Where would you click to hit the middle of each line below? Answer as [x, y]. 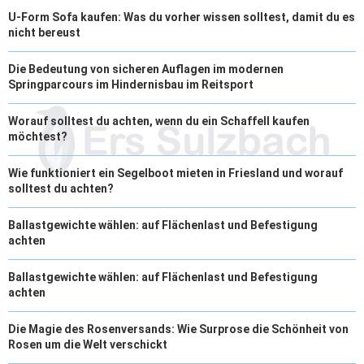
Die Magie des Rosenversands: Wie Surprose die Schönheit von [178, 329]
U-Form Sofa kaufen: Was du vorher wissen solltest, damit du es [182, 17]
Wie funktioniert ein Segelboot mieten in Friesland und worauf [175, 173]
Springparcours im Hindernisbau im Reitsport [131, 84]
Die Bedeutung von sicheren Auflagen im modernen [146, 69]
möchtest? [38, 136]
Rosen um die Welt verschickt [88, 344]
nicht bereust [44, 32]
